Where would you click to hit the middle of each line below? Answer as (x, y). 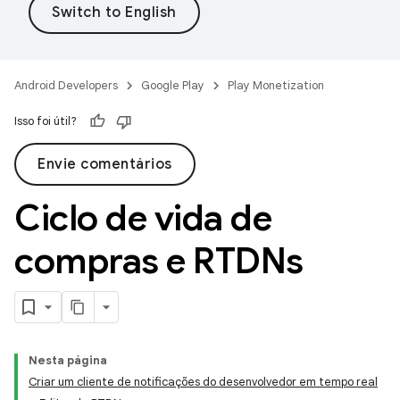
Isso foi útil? (46, 121)
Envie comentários (105, 164)
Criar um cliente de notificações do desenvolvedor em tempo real (203, 382)
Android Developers (66, 85)
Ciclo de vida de (143, 218)
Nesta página (68, 360)
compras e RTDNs (159, 261)
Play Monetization (276, 85)
